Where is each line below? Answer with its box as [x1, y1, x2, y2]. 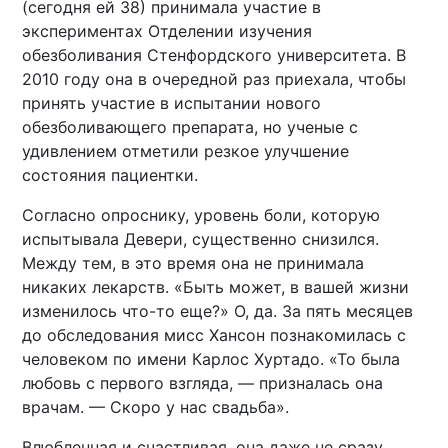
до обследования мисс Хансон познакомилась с [22, 324, 407, 345]
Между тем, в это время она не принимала [22, 252, 365, 273]
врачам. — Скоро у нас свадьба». [22, 396, 290, 417]
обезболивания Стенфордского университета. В [22, 44, 407, 65]
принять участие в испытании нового [22, 92, 322, 113]
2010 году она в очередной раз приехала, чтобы [22, 68, 407, 89]
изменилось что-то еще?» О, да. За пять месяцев [22, 300, 414, 321]
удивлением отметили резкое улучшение [22, 140, 350, 161]
